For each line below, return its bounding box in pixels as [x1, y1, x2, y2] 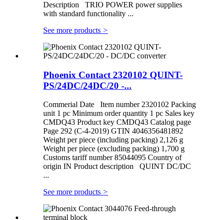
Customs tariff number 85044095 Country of [43, 153, 182, 162]
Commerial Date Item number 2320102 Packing [43, 100, 196, 109]
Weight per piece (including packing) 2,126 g [43, 136, 183, 144]
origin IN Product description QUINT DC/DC [43, 162, 191, 171]
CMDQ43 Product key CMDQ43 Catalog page [43, 118, 191, 127]
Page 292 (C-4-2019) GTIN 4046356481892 [43, 127, 183, 136]
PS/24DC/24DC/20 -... [43, 80, 132, 91]
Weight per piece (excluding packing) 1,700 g [43, 144, 185, 153]
